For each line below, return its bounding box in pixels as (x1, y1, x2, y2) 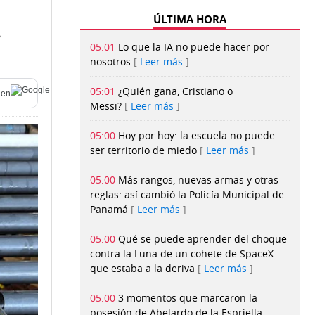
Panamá (90, 202, 128, 217)
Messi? (90, 99, 122, 113)
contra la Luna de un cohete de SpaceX (90, 247, 274, 261)
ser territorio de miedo (90, 143, 197, 157)
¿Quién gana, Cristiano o (118, 84, 233, 98)
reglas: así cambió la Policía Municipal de (90, 188, 284, 202)
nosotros (90, 55, 131, 69)
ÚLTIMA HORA (153, 12, 226, 27)
